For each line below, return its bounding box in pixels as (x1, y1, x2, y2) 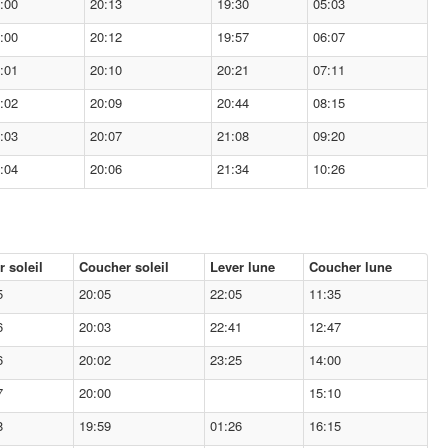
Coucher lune (309, 257, 392, 276)
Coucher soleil (79, 257, 169, 276)
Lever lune (210, 257, 275, 276)
